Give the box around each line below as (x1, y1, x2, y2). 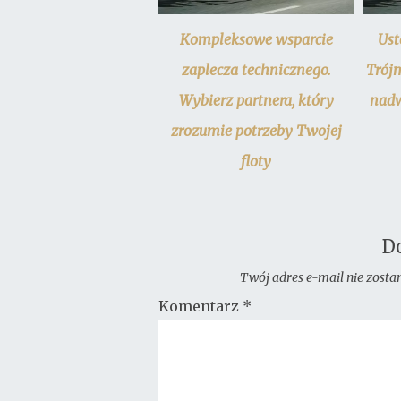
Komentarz (158, 297, 243, 316)
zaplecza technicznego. (181, 61, 331, 80)
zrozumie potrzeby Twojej (170, 122, 342, 141)
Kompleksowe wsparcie (179, 30, 333, 49)
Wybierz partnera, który (178, 91, 334, 110)
